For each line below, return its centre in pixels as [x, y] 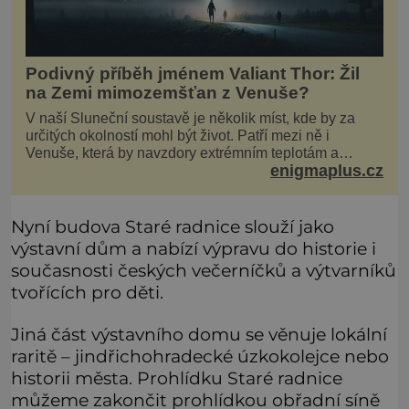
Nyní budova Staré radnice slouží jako [173, 227]
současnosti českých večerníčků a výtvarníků [204, 271]
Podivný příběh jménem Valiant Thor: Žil [193, 73]
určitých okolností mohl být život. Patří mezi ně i [178, 135]
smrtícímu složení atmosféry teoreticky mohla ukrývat [195, 170]
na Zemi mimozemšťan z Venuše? [168, 92]
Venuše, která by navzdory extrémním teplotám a [182, 152]
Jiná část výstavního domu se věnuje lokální [199, 335]
